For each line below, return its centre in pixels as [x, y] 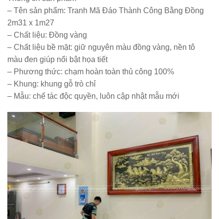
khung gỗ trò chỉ [67, 84]
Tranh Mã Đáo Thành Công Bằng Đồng [135, 10]
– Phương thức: [35, 71]
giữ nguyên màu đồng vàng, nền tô [134, 47]
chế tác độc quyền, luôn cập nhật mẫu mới [105, 96]
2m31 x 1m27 [31, 22]
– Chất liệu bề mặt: [40, 47]
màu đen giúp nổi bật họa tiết [57, 59]
